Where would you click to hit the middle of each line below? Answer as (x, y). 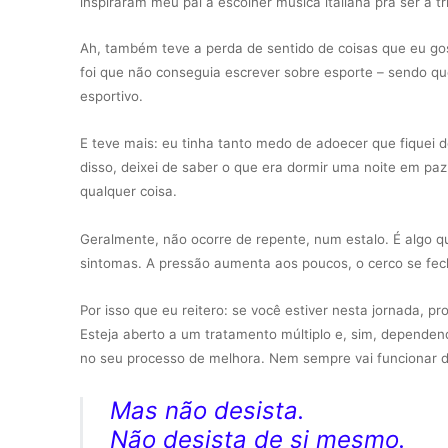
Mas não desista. (208, 411)
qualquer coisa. (130, 191)
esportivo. (113, 96)
